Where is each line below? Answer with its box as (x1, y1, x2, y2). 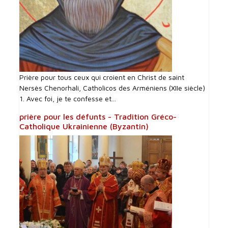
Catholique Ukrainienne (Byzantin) (19, 121, 149, 131)
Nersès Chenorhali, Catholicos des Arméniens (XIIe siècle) (19, 83, 206, 92)
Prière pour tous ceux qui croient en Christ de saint (19, 72, 185, 81)
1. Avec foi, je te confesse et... (19, 94, 117, 103)
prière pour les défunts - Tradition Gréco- (19, 111, 177, 121)
